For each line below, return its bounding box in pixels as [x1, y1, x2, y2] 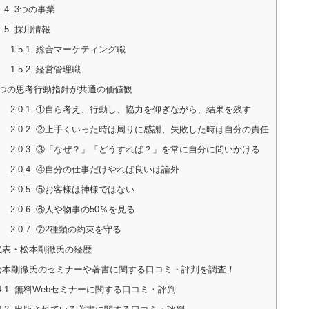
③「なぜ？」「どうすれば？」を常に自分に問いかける [32, 144, 260, 155]
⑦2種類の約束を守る [32, 224, 121, 235]
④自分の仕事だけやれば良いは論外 [32, 164, 179, 175]
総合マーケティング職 [32, 44, 126, 55]
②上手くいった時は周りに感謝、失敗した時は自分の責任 [32, 124, 269, 135]
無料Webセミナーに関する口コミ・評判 [11, 284, 176, 295]
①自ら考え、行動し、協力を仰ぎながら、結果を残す [32, 104, 251, 115]
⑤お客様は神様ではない [32, 184, 134, 195]
